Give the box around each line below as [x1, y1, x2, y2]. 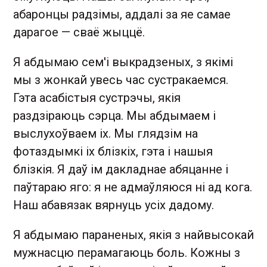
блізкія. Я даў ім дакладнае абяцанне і [13, 162, 228, 176]
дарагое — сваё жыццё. [13, 24, 145, 39]
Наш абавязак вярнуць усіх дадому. [13, 197, 214, 212]
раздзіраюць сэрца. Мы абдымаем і [13, 108, 216, 123]
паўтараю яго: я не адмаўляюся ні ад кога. [13, 179, 252, 194]
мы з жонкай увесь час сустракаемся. [13, 72, 228, 87]
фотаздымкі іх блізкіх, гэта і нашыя [13, 144, 213, 159]
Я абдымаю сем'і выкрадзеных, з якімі [13, 54, 233, 69]
